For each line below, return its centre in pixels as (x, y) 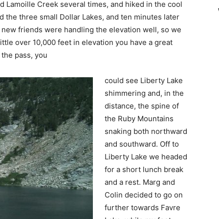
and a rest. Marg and (140, 182)
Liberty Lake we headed (146, 156)
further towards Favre (142, 207)
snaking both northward (146, 131)
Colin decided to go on (144, 195)
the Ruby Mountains (139, 118)
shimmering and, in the (144, 93)
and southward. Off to (142, 144)
